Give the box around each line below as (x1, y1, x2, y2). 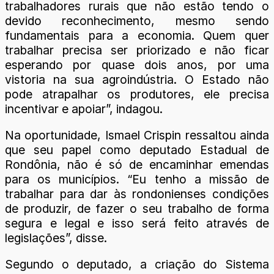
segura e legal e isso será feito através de (5, 216, 269, 231)
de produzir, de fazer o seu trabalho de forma (5, 201, 269, 217)
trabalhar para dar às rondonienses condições (5, 187, 269, 202)
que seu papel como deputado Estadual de (5, 143, 269, 158)
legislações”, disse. (5, 231, 107, 246)
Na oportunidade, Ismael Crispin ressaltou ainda (5, 128, 269, 143)
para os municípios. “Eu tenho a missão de (5, 172, 269, 187)
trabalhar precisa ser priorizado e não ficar (5, 43, 269, 57)
